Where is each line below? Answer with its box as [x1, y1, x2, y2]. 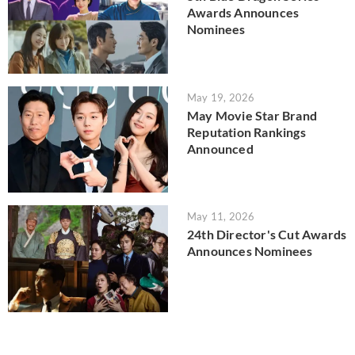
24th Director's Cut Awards [187, 227, 347, 242]
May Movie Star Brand [187, 107, 317, 123]
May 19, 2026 [187, 90, 255, 104]
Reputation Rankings [187, 124, 306, 139]
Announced [187, 140, 254, 156]
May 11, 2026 [187, 210, 255, 223]
